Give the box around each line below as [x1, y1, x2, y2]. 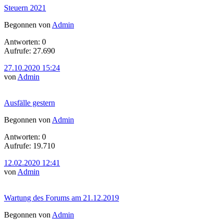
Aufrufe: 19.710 [4, 141, 55, 150]
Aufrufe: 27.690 [4, 46, 55, 55]
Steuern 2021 [4, 3, 46, 12]
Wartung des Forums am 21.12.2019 [4, 193, 119, 202]
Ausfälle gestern [4, 98, 55, 107]
